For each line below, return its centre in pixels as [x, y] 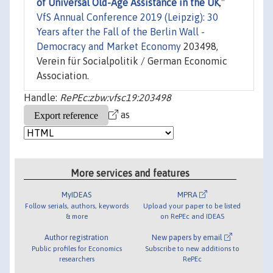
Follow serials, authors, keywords [76, 205]
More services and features [130, 173]
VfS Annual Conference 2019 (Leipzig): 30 [127, 17]
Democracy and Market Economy [109, 47]
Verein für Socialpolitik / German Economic [132, 61]
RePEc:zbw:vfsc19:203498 [115, 98]
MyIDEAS [77, 194]
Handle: [42, 98]
